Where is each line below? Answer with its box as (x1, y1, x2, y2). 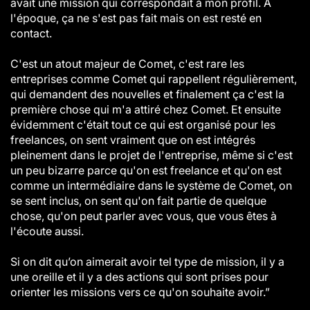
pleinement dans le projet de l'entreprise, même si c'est (10, 148, 293, 162)
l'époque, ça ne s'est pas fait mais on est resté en (10, 11, 262, 25)
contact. (10, 26, 52, 40)
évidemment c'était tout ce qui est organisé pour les (10, 118, 275, 131)
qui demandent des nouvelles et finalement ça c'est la (10, 87, 284, 101)
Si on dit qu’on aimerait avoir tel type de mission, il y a (10, 255, 284, 268)
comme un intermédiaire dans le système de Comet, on (10, 179, 292, 192)
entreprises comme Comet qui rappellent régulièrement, (10, 72, 297, 86)
